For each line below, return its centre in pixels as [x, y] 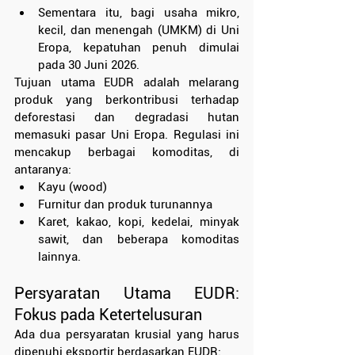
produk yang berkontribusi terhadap [127, 100]
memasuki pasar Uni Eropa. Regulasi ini [127, 135]
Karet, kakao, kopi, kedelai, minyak [139, 222]
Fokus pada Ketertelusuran [108, 315]
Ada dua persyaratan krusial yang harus [127, 335]
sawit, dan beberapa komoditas [139, 240]
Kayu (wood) [73, 187]
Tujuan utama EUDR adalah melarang [127, 83]
